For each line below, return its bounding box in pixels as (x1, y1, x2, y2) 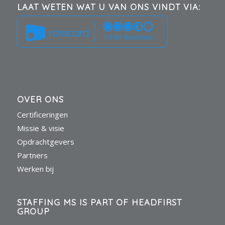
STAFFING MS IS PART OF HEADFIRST (17, 197, 182, 208)
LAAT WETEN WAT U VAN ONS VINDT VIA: (17, 2, 200, 13)
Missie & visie (17, 123, 64, 134)
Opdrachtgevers (17, 137, 74, 147)
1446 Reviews (103, 32, 153, 42)
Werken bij (17, 164, 54, 174)
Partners (17, 150, 48, 161)
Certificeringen (17, 109, 68, 120)
